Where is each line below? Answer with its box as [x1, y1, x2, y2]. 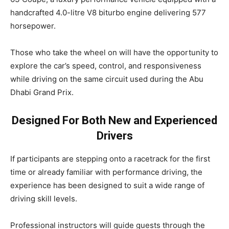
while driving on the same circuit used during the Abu [10, 74, 203, 84]
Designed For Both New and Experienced [12, 113, 217, 127]
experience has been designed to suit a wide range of [10, 180, 204, 190]
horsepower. [10, 20, 56, 31]
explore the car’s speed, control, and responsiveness [10, 60, 201, 71]
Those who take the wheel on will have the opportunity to [10, 47, 218, 57]
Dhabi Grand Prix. [10, 87, 74, 97]
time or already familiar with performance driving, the [10, 167, 202, 177]
